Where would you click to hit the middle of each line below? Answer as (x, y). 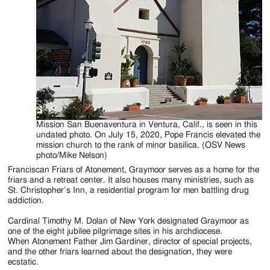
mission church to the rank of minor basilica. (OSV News (140, 145)
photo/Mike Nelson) (71, 155)
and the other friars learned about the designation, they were (120, 252)
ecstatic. (24, 262)
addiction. (26, 200)
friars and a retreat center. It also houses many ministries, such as (131, 180)
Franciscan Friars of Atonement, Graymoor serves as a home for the (134, 170)
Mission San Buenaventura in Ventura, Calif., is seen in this (146, 124)
